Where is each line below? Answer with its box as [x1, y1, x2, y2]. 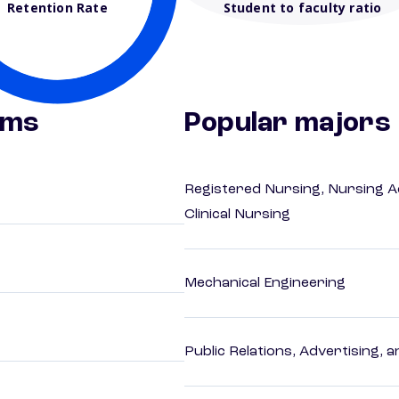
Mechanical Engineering [184, 276, 346, 291]
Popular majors [184, 110, 391, 139]
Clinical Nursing [184, 208, 290, 223]
